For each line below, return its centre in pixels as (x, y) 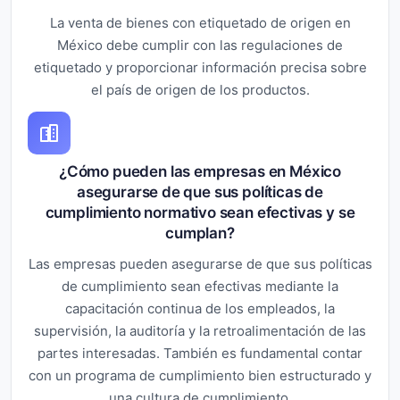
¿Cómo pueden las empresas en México (200, 171)
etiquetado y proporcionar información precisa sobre (200, 67)
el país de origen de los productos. (200, 89)
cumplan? (200, 233)
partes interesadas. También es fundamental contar (200, 353)
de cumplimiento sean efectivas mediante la (200, 286)
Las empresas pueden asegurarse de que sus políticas (200, 263)
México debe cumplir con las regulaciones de (200, 45)
